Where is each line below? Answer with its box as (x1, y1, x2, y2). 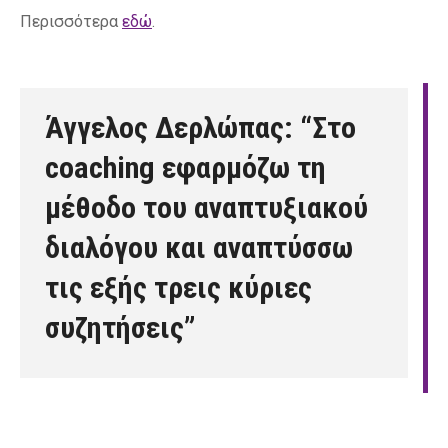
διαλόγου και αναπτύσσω (45, 230, 353, 265)
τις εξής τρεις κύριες (45, 270, 312, 305)
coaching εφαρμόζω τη (45, 150, 326, 185)
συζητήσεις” (45, 310, 196, 345)
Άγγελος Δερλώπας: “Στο (45, 110, 356, 145)
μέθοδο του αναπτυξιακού (45, 190, 368, 225)
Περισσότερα (20, 12, 122, 31)
